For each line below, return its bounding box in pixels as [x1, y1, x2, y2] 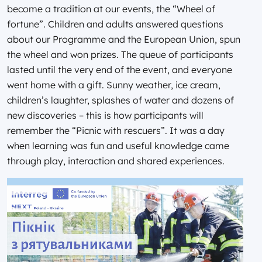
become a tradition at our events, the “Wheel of [7, 2, 215, 15]
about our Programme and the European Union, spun [7, 33, 240, 45]
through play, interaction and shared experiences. [7, 154, 225, 167]
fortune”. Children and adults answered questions [7, 18, 223, 30]
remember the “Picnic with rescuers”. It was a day [7, 124, 225, 136]
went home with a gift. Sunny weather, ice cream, [7, 78, 220, 91]
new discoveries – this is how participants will [7, 109, 204, 121]
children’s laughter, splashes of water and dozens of [7, 94, 234, 106]
